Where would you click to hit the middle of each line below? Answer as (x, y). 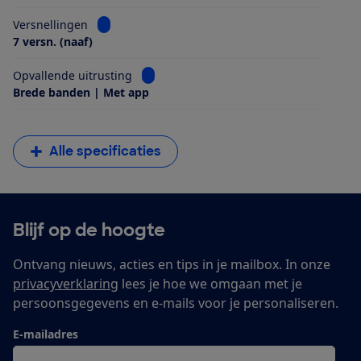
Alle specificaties (105, 151)
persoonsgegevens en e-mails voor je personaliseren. (176, 303)
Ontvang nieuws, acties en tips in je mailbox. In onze (172, 265)
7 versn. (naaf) (53, 42)
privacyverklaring (66, 284)
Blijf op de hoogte (89, 230)
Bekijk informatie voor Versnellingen (195, 24)
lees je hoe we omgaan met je (210, 284)
